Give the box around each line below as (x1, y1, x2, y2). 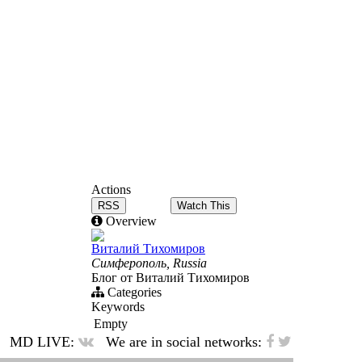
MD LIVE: (6, 333, 78, 350)
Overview (103, 213, 157, 228)
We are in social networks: (102, 333, 266, 350)
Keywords (91, 299, 145, 314)
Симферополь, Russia (91, 255, 207, 270)
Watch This (177, 199, 230, 212)
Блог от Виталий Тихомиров (91, 270, 250, 284)
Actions (91, 182, 131, 196)
